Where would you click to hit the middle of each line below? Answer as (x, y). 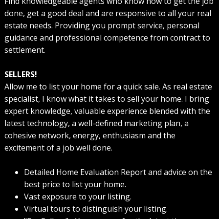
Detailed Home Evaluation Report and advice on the (118, 172)
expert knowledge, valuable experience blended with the (107, 111)
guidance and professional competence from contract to (107, 38)
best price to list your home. (75, 185)
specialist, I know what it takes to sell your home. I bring (107, 99)
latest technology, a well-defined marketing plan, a (96, 123)
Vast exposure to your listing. (77, 197)
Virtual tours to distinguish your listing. (96, 209)
